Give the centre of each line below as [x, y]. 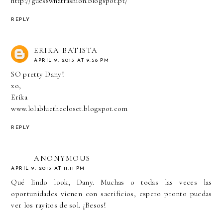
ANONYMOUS [62, 158]
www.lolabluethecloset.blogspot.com [69, 108]
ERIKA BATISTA [66, 50]
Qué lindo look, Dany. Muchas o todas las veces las [111, 182]
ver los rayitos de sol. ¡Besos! [59, 205]
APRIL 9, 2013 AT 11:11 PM [48, 168]
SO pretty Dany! [38, 74]
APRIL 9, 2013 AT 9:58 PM [72, 60]
